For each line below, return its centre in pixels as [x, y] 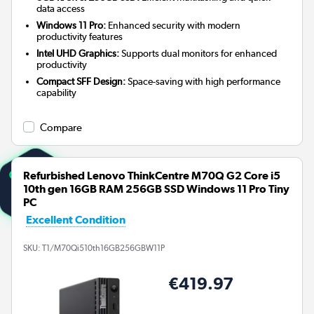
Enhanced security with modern [173, 26]
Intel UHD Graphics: [78, 54]
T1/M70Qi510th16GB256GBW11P [103, 248]
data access [61, 9]
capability [57, 93]
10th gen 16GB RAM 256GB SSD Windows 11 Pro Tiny [156, 189]
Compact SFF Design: [81, 82]
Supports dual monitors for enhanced [198, 54]
